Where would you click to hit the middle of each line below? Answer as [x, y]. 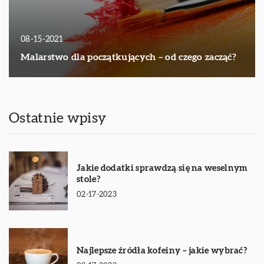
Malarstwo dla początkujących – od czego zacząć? [129, 57]
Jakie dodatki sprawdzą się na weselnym [162, 169]
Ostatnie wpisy [58, 118]
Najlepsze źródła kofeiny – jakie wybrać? [162, 250]
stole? [88, 180]
